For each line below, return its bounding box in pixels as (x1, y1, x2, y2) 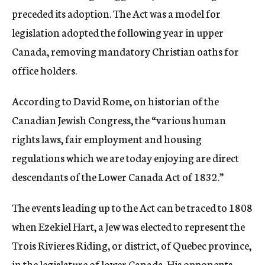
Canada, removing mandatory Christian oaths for (12, 43, 239, 59)
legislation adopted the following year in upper (12, 24, 224, 40)
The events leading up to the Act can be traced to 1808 (12, 199, 253, 215)
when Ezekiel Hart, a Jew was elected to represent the (12, 218, 245, 234)
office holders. (12, 62, 77, 77)
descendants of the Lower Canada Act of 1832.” (12, 169, 224, 184)
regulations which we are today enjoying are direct (12, 150, 239, 165)
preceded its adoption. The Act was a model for (12, 5, 221, 21)
